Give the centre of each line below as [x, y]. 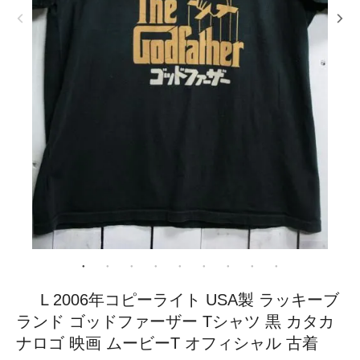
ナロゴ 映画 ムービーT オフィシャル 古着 [167, 343]
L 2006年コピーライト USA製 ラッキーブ [190, 299]
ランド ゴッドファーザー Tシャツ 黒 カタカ [175, 321]
